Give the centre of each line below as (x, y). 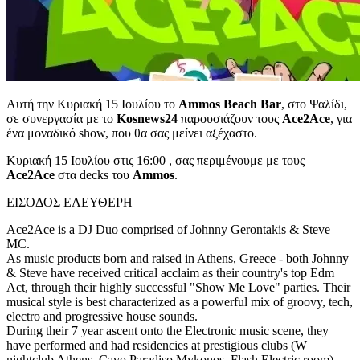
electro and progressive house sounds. (102, 316)
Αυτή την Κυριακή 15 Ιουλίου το (92, 104)
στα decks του (94, 174)
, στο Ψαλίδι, (314, 104)
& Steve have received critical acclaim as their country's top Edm (170, 272)
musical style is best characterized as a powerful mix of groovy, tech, (180, 301)
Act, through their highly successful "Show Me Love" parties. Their (178, 287)
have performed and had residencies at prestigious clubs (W (157, 345)
